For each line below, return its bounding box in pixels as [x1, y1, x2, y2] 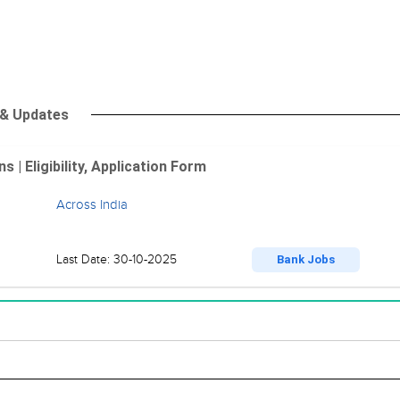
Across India [55, 196, 128, 212]
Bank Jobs [276, 253, 335, 266]
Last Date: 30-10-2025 [55, 252, 180, 267]
